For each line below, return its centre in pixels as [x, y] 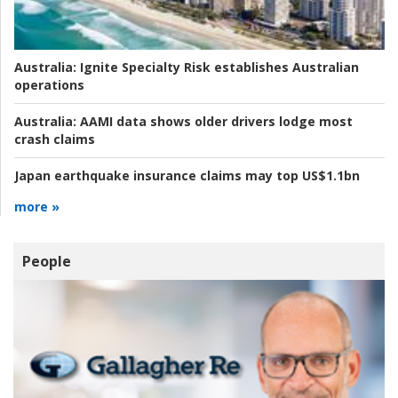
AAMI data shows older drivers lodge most [215, 122]
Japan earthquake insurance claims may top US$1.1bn [187, 176]
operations [49, 85]
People [47, 262]
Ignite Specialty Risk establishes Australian [218, 68]
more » [37, 207]
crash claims [55, 139]
